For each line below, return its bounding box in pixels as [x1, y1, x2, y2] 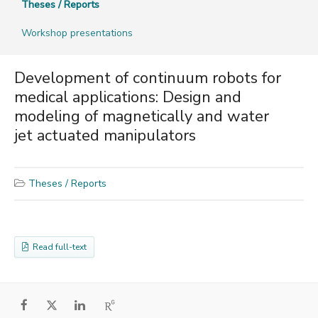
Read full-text [28, 241, 87, 253]
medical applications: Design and [14, 86, 241, 108]
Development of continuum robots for [14, 67, 281, 89]
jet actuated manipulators [14, 124, 196, 146]
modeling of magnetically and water [14, 105, 269, 127]
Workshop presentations [21, 26, 133, 40]
